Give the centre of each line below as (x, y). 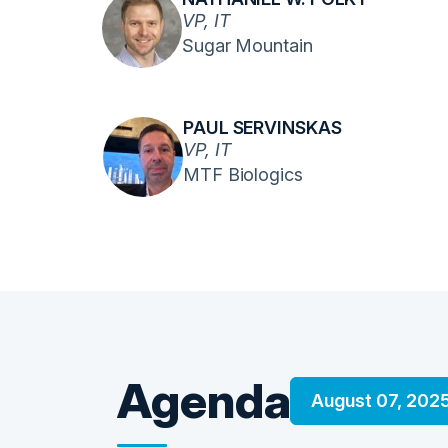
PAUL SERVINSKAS (262, 127)
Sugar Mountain (247, 45)
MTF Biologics (243, 174)
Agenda (204, 400)
